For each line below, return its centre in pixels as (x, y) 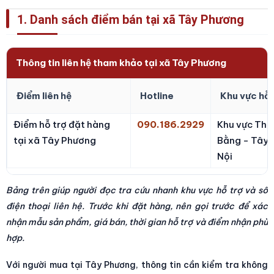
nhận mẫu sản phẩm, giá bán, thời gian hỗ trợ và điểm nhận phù (137, 222)
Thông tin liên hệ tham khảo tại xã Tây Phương (121, 62)
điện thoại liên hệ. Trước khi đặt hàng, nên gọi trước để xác (137, 206)
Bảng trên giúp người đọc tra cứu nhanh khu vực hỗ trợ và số (137, 190)
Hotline (157, 95)
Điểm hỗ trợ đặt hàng (62, 124)
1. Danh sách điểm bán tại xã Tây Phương (131, 20)
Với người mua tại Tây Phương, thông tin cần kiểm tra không (137, 265)
